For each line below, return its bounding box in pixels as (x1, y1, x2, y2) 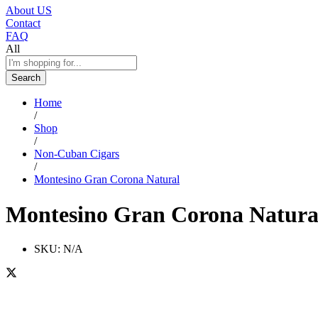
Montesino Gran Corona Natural (34, 173, 180, 186)
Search (11, 72, 40, 84)
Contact (6, 17, 40, 30)
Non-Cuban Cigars (34, 148, 119, 160)
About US (6, 4, 52, 17)
